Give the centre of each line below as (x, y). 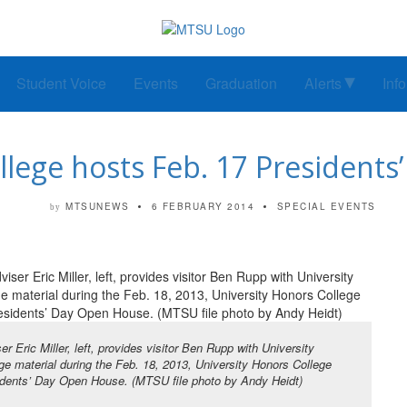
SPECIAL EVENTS (326, 207)
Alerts (323, 84)
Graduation (241, 84)
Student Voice (61, 84)
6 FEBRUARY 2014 (203, 207)
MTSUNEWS (97, 207)
